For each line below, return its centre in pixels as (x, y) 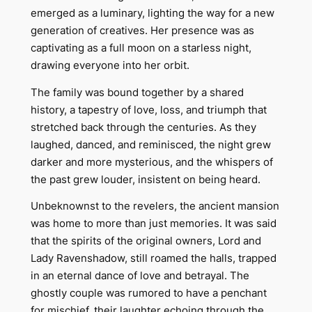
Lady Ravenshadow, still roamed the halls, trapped (153, 258)
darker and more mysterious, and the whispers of (151, 162)
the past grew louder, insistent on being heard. (145, 179)
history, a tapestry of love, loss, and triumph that (148, 110)
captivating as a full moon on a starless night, (141, 48)
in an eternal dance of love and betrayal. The (140, 275)
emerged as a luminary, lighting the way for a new (152, 14)
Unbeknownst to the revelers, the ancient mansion (155, 206)
